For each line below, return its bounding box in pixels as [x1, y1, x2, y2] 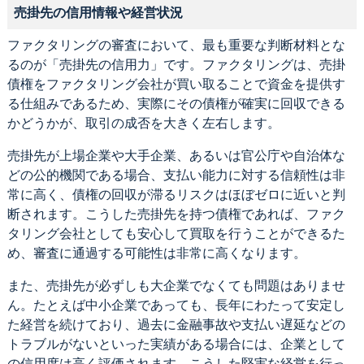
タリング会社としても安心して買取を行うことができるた [6, 226, 345, 240]
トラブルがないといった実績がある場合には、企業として [6, 336, 345, 351]
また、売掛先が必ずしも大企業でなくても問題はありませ [6, 278, 345, 292]
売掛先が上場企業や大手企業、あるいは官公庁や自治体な [6, 148, 345, 162]
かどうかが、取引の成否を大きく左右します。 [6, 115, 280, 130]
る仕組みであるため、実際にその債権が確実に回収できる [6, 96, 345, 110]
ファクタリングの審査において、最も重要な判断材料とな [6, 37, 345, 52]
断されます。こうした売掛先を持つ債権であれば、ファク [6, 206, 345, 221]
